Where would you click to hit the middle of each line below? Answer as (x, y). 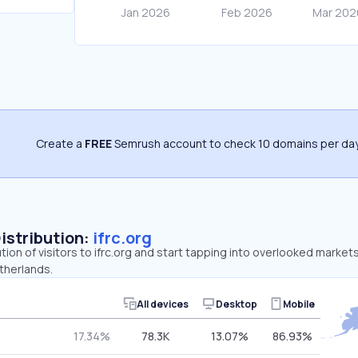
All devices (162, 304)
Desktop (237, 304)
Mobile (299, 304)
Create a (60, 143)
